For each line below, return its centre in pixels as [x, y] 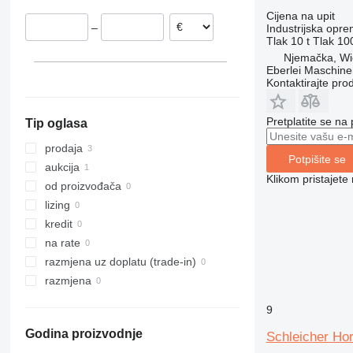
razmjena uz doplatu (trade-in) [120, 262]
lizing [57, 205]
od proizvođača [83, 186]
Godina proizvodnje [84, 334]
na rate [62, 243]
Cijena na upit [300, 16]
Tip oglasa [56, 124]
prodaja [63, 149]
